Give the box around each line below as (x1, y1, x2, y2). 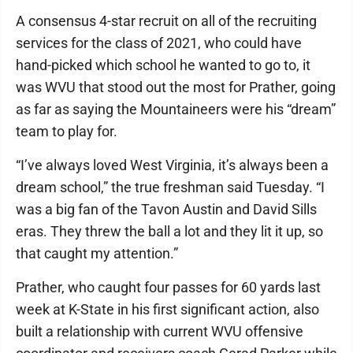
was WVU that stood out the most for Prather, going (16, 79, 336, 95)
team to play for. (16, 123, 117, 139)
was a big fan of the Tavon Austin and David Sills (16, 201, 317, 217)
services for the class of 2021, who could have (16, 35, 302, 51)
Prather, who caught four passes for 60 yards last (16, 279, 321, 295)
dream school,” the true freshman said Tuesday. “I (16, 179, 325, 195)
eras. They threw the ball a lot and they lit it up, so (16, 223, 323, 240)
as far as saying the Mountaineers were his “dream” (16, 101, 336, 117)
